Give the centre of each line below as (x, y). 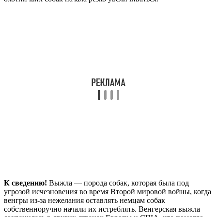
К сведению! (25, 183)
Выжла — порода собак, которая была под (118, 183)
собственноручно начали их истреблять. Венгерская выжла (102, 209)
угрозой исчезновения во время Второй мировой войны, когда (108, 192)
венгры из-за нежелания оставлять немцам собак (85, 201)
